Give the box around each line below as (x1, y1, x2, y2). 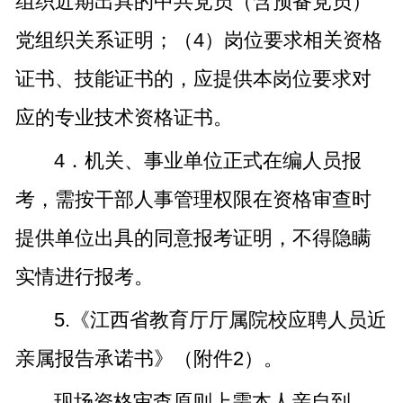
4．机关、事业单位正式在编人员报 (53, 149, 362, 173)
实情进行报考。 (14, 265, 154, 289)
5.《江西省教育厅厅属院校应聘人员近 (53, 309, 387, 332)
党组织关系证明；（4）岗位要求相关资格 (14, 29, 382, 52)
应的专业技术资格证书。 (14, 106, 233, 130)
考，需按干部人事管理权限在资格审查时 (14, 188, 372, 211)
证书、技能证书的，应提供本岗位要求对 (14, 67, 372, 91)
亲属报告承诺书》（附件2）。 (14, 347, 283, 371)
